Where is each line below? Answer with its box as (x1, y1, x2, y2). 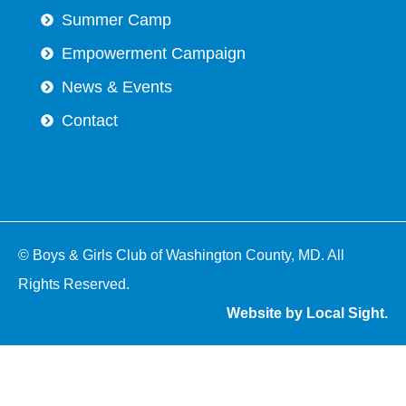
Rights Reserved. (18, 275, 130, 292)
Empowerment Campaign (61, 43, 246, 63)
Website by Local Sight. (227, 304, 388, 321)
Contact (61, 111, 118, 130)
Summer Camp (61, 10, 171, 29)
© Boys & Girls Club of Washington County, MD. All (18, 246, 344, 263)
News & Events (61, 77, 172, 96)
